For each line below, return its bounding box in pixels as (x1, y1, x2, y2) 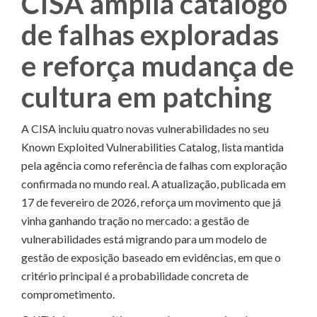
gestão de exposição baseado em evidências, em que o (21, 250, 281, 264)
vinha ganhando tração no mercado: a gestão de (21, 213, 249, 227)
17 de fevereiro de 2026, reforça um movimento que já (21, 195, 281, 209)
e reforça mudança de (21, 48, 294, 83)
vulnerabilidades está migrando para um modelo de (21, 231, 267, 246)
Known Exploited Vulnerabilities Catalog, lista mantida (21, 139, 284, 154)
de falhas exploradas (21, 17, 279, 52)
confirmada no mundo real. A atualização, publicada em (21, 176, 286, 190)
